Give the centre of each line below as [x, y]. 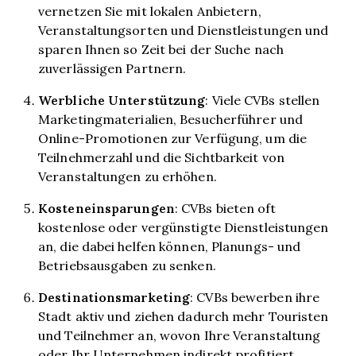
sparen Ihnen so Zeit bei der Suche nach [161, 49]
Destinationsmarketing [114, 297]
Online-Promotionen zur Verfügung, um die [173, 138]
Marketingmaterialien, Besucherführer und [170, 119]
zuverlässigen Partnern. [112, 68]
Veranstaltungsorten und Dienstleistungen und [184, 30]
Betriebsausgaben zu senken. [127, 265]
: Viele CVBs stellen [263, 100]
